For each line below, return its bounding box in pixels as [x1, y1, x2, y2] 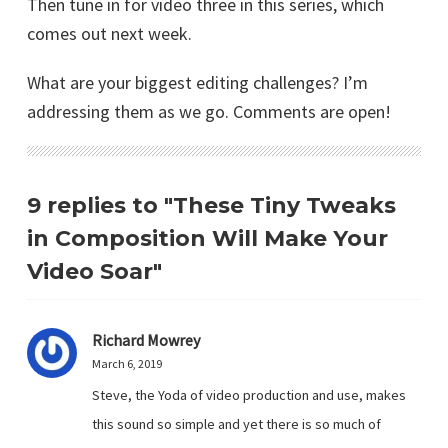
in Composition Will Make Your [27, 224, 388, 252]
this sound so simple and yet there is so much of [92, 414, 381, 433]
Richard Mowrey [92, 329, 200, 350]
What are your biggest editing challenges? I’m [27, 70, 368, 94]
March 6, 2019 [92, 355, 162, 371]
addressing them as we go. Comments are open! [27, 99, 391, 123]
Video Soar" [27, 257, 162, 285]
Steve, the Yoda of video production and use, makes [92, 385, 406, 404]
